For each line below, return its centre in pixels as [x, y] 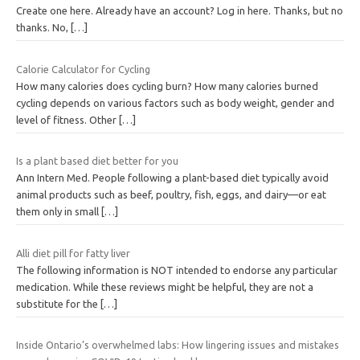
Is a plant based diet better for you [97, 161]
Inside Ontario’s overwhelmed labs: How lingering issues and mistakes [178, 345]
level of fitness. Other [67, 119]
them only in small [59, 212]
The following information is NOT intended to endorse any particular [177, 270]
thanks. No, [43, 28]
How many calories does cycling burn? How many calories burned [167, 86]
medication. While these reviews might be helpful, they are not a [165, 286]
